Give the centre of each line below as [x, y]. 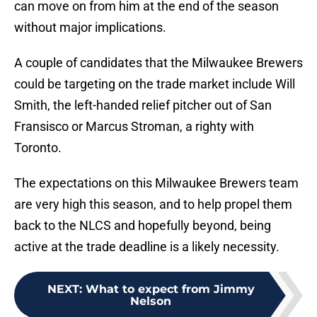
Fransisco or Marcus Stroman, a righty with [134, 127]
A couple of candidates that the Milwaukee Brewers [158, 63]
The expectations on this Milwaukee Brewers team [156, 183]
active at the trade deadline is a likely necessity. [147, 247]
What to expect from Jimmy [170, 289]
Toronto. [38, 148]
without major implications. [90, 28]
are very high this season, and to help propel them [153, 204]
